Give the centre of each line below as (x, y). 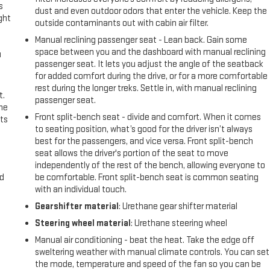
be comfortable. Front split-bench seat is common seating (147, 178)
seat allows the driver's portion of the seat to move (132, 154)
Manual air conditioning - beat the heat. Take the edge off (145, 240)
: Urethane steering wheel (179, 224)
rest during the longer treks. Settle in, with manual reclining (146, 89)
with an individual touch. (81, 190)
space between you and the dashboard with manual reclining (151, 52)
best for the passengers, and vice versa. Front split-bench (144, 142)
